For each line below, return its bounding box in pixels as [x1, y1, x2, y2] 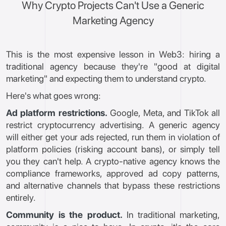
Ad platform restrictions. [6, 107, 107, 118]
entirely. [6, 192, 36, 203]
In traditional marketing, [122, 209, 220, 220]
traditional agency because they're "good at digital [6, 61, 220, 72]
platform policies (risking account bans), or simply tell [6, 144, 220, 154]
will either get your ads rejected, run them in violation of [6, 132, 220, 142]
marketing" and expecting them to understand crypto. [6, 73, 206, 84]
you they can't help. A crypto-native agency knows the [6, 156, 220, 166]
